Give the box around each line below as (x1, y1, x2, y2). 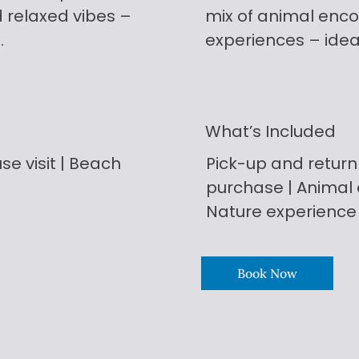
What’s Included (204, 120, 336, 143)
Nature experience (205, 200, 357, 224)
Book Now (237, 264, 298, 281)
